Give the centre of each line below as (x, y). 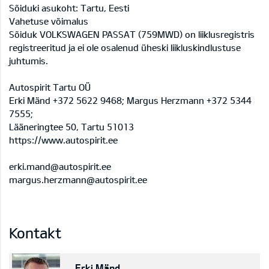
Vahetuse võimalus (49, 21)
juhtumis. (29, 61)
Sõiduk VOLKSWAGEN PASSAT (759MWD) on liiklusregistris (132, 35)
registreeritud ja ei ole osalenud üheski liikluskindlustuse (125, 48)
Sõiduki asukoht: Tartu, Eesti (69, 8)
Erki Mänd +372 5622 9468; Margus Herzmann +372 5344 (130, 101)
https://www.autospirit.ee (63, 140)
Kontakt (35, 233)
